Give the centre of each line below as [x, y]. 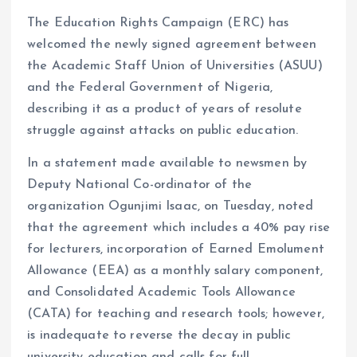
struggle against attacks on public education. [163, 131]
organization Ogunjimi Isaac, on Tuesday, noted [171, 207]
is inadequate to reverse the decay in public [159, 336]
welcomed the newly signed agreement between [172, 45]
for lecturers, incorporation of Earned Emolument [176, 250]
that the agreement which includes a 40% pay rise [178, 228]
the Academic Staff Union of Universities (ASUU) [175, 67]
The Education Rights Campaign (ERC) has [158, 24]
